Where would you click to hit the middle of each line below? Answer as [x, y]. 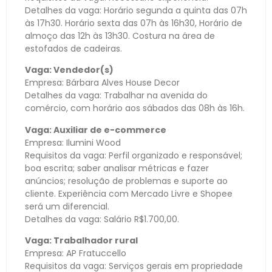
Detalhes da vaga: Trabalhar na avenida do [116, 96]
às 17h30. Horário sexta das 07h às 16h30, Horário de [134, 23]
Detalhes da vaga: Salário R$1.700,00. [102, 219]
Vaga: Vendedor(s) [69, 70]
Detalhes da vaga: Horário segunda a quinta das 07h [136, 10]
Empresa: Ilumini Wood [73, 142]
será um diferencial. [67, 206]
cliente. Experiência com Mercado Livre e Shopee [129, 193]
